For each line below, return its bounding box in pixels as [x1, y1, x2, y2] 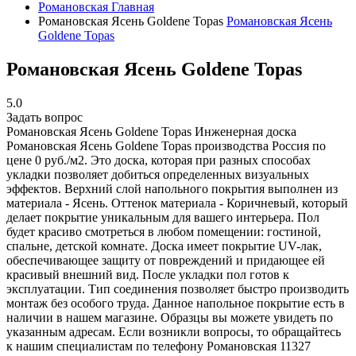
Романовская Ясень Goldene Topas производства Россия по [6, 138, 326, 153]
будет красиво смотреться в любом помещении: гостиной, [6, 224, 321, 238]
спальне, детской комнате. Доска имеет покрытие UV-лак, [6, 238, 322, 253]
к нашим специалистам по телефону [6, 339, 203, 353]
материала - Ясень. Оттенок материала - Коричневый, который [6, 195, 348, 210]
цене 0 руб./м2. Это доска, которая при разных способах [6, 153, 311, 167]
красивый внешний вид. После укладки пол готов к [6, 267, 289, 281]
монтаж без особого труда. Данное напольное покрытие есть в [6, 296, 345, 310]
